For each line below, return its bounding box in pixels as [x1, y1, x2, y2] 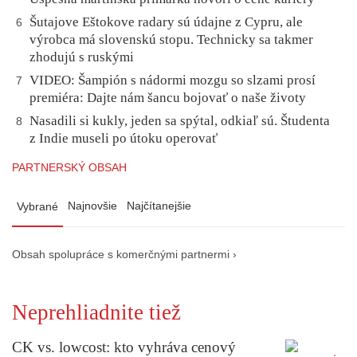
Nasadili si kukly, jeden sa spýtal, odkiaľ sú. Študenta [29, 113, 330, 129]
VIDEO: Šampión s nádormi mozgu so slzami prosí [29, 73, 316, 88]
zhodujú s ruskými [29, 49, 134, 65]
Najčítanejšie [127, 199, 191, 213]
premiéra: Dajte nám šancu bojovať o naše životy [29, 90, 306, 106]
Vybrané [17, 200, 58, 214]
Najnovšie [68, 199, 117, 213]
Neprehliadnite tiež [12, 300, 181, 325]
